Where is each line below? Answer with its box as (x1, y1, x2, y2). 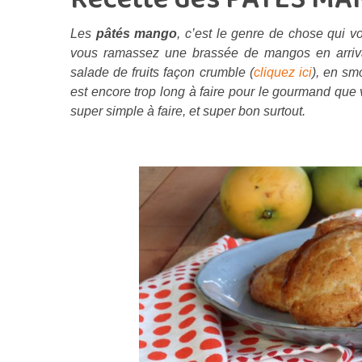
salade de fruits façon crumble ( (70, 65, 254, 79)
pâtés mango (95, 27, 178, 40)
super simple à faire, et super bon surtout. (70, 104, 305, 118)
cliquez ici (253, 65, 312, 79)
